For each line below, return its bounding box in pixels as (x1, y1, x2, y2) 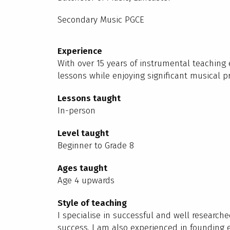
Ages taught (57, 163, 107, 174)
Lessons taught (57, 93, 121, 104)
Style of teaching (57, 198, 127, 208)
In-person (57, 105, 95, 116)
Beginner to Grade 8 (57, 140, 134, 151)
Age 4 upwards (57, 175, 114, 186)
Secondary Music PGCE (57, 14, 144, 25)
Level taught (57, 128, 109, 139)
